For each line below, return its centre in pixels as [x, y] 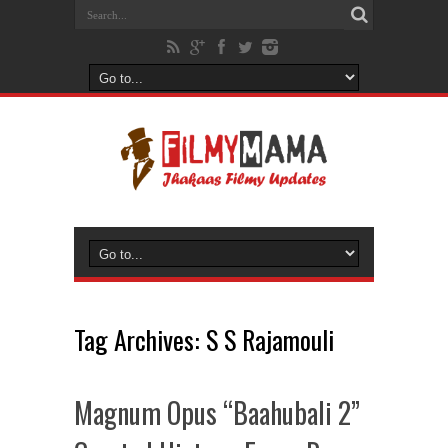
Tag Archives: [140, 339]
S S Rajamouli [270, 339]
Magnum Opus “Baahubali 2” [217, 412]
